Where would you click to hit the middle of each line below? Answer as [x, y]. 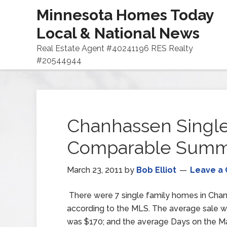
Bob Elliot [156, 170]
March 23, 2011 [95, 170]
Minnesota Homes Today [125, 15]
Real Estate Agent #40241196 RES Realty [115, 48]
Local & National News [118, 33]
